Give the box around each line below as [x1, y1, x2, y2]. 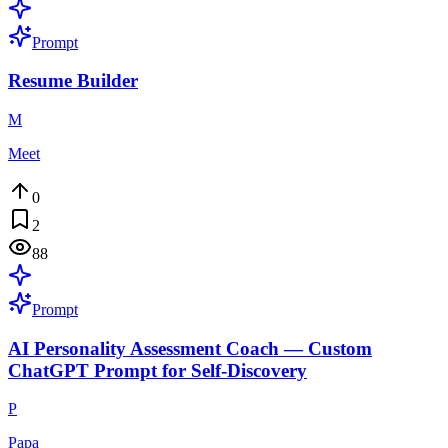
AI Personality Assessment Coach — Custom [8, 337, 372, 359]
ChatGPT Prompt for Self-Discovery [8, 359, 307, 381]
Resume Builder [8, 70, 138, 92]
